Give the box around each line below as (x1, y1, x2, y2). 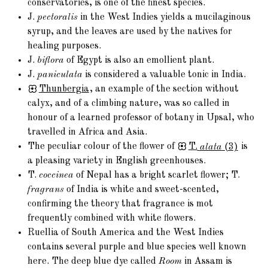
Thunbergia (38, 84, 89, 95)
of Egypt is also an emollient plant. (64, 56, 215, 66)
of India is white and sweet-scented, (64, 185, 220, 195)
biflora (37, 56, 65, 66)
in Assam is (182, 257, 233, 267)
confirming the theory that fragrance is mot (28, 199, 214, 209)
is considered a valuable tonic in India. (83, 70, 246, 80)
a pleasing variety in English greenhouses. (28, 156, 206, 166)
